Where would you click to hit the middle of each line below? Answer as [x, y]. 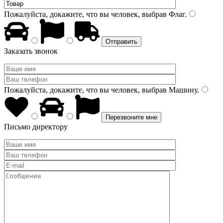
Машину [182, 90]
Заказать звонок [31, 51]
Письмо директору [36, 127]
